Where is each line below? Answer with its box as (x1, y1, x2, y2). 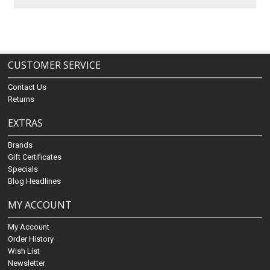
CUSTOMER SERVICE (8, 58, 101, 72)
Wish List (8, 246, 40, 256)
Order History (8, 234, 54, 243)
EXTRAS (8, 116, 43, 130)
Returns (8, 95, 35, 104)
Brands (8, 140, 33, 149)
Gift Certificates (8, 152, 62, 162)
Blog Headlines (8, 177, 61, 186)
